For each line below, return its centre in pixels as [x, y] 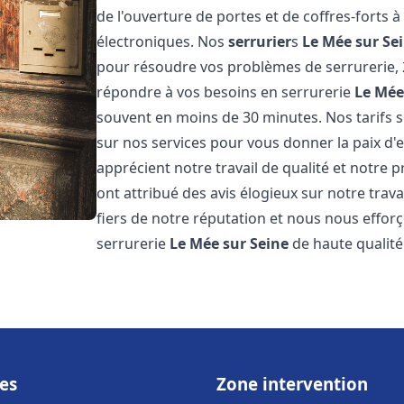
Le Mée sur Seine [230, 243]
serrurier [260, 41]
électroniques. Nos [163, 41]
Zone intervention [292, 384]
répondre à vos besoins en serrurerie [226, 92]
